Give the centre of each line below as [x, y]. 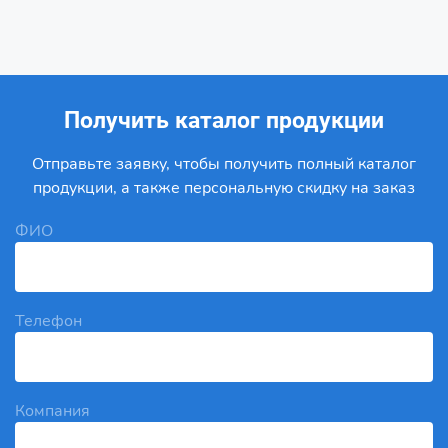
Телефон [48, 321]
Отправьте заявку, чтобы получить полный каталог [224, 164]
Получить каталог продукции [224, 121]
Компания [52, 411]
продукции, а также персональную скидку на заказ [224, 188]
